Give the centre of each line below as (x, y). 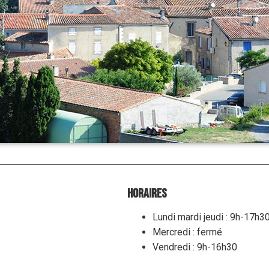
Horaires (147, 193)
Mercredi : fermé (187, 232)
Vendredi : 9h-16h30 (195, 247)
